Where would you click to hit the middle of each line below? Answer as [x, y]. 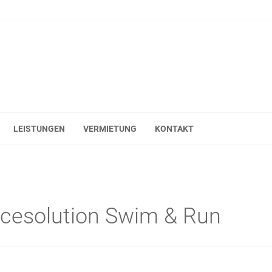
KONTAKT [174, 129]
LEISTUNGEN [39, 129]
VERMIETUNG [110, 129]
